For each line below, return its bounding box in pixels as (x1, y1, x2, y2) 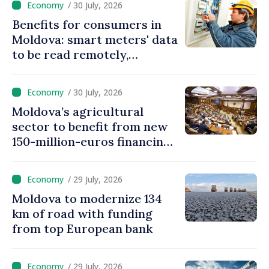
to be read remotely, (12, 47, 128, 62)
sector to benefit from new (12, 119, 168, 134)
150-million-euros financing (12, 134, 171, 150)
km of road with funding (12, 206, 153, 222)
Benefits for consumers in (12, 17, 162, 32)
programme (12, 149, 80, 165)
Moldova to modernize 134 (12, 191, 162, 207)
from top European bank (12, 221, 153, 237)
